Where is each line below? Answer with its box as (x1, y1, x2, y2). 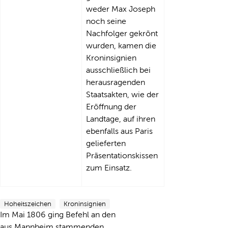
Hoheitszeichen (4, 200, 51, 208)
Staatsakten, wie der (86, 90, 159, 99)
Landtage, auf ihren (86, 115, 155, 123)
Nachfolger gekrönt (86, 29, 158, 38)
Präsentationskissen (86, 151, 158, 160)
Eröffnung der (86, 102, 136, 111)
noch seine (86, 17, 126, 25)
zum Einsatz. (86, 163, 132, 172)
